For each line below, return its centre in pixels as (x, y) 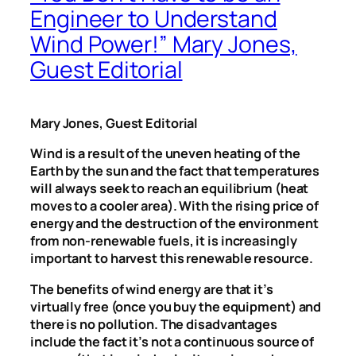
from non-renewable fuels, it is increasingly (164, 241)
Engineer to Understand (154, 19)
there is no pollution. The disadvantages (154, 324)
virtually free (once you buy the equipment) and (176, 306)
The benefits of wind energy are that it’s (152, 289)
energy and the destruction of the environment (174, 224)
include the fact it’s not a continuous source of (172, 341)
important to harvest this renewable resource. (172, 259)
